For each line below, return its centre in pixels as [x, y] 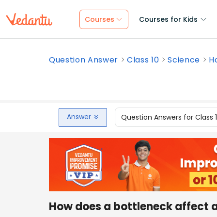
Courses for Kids [168, 19]
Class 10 [143, 60]
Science [184, 60]
